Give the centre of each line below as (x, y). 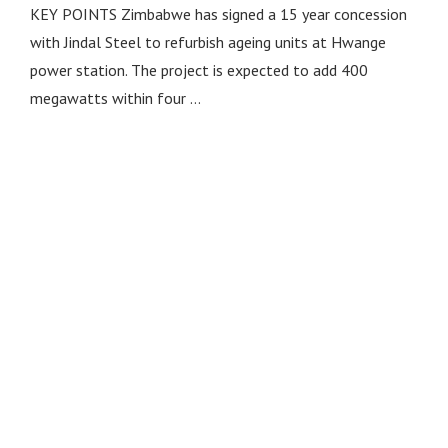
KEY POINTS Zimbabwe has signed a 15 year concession (218, 13)
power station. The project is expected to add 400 (198, 69)
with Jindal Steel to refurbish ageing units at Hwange (207, 41)
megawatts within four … (115, 97)
